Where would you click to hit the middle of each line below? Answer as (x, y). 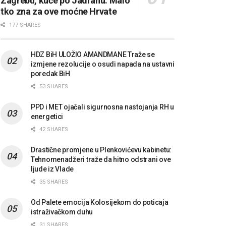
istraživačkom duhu (62, 212)
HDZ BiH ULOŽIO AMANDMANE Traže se (93, 54)
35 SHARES (53, 182)
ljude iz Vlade (52, 169)
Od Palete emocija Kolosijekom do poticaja (100, 202)
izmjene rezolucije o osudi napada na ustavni (103, 64)
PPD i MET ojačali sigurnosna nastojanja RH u (102, 107)
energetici (47, 116)
